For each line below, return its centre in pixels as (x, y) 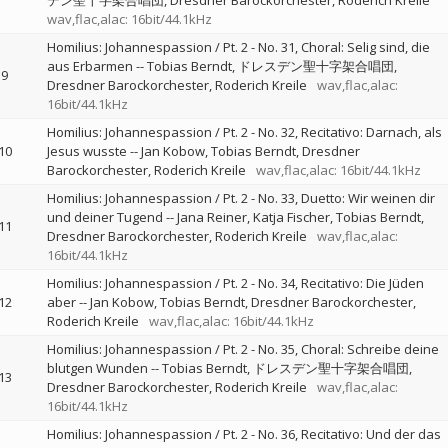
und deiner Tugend (104, 217)
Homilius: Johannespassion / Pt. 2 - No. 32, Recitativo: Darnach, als (244, 132)
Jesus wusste (86, 151)
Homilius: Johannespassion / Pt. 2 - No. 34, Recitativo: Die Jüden (235, 283)
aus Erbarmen (89, 66)
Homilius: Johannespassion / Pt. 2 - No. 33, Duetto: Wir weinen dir (240, 198)
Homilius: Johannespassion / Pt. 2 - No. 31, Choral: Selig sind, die (238, 47)
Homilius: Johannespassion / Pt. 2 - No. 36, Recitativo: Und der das (243, 434)
